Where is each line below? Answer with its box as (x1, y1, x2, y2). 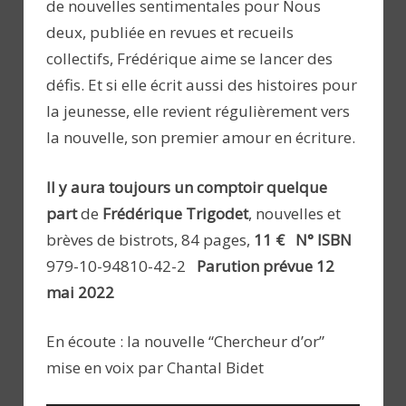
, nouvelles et (248, 202, 341, 224)
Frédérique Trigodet (102, 202, 248, 224)
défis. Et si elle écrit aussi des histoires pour (46, 74, 357, 96)
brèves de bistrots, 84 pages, (46, 228, 254, 250)
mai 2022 (46, 281, 114, 303)
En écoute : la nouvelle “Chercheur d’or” (46, 331, 324, 353)
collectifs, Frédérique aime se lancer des (46, 48, 333, 70)
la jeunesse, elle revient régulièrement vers (46, 101, 350, 122)
